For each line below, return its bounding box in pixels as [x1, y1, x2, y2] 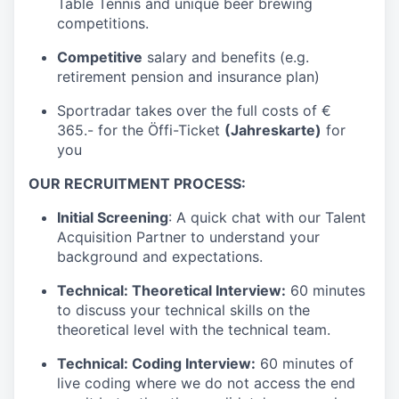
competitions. [57, 13, 149, 32]
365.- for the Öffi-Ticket [57, 120, 224, 139]
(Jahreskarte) [224, 120, 322, 139]
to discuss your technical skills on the [57, 300, 310, 319]
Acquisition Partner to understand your [57, 227, 320, 246]
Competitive [57, 47, 142, 66]
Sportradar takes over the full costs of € [57, 101, 331, 119]
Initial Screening [57, 208, 168, 226]
